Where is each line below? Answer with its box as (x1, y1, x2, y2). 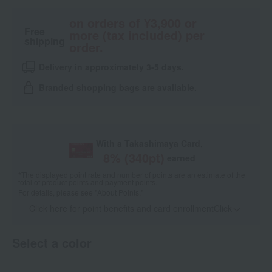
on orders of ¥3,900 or (69, 14, 197, 32)
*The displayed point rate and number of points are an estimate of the (18, 169, 245, 180)
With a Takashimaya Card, (96, 137, 203, 150)
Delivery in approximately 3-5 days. (39, 61, 184, 73)
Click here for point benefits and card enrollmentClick (29, 202, 232, 215)
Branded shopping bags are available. (39, 81, 197, 94)
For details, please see (18, 187, 95, 198)
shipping (24, 33, 65, 48)
